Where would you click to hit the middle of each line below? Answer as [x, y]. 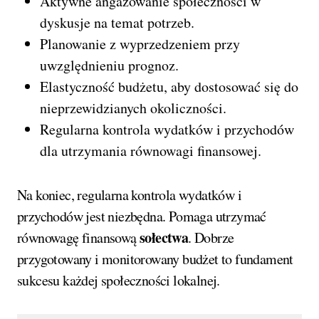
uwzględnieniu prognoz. [109, 66]
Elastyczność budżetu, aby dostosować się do [169, 87]
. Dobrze [211, 238]
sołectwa [164, 238]
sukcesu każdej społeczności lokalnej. [119, 281]
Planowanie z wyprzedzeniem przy [140, 44]
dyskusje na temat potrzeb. [117, 23]
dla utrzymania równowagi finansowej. [151, 151]
